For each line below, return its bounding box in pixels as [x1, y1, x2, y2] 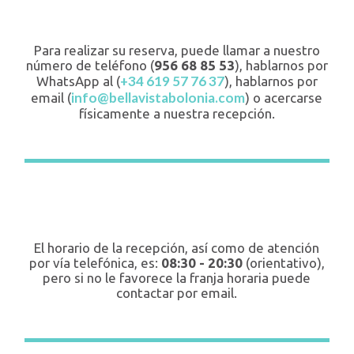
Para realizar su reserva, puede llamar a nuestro [33, 43, 320, 58]
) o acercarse [245, 90, 323, 106]
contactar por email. [116, 285, 238, 301]
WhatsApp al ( [36, 73, 120, 89]
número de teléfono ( [25, 58, 154, 73]
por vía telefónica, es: [28, 255, 158, 271]
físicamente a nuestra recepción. [78, 106, 275, 122]
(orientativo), [242, 255, 325, 271]
